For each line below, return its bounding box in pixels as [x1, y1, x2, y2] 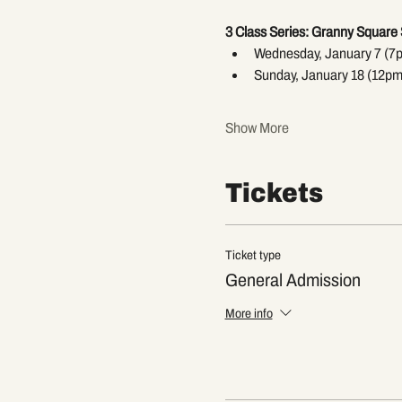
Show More [224, 119, 289, 135]
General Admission [224, 269, 361, 290]
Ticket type [224, 248, 281, 262]
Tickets [224, 178, 323, 207]
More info [224, 307, 273, 321]
